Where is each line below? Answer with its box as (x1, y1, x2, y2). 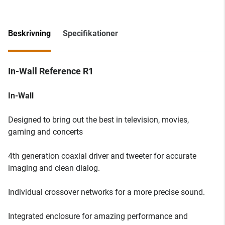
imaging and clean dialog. (8, 163, 100, 173)
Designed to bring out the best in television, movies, (8, 115, 189, 125)
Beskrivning (8, 29, 51, 38)
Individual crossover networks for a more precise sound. (8, 187, 205, 197)
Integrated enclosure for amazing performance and (8, 211, 188, 221)
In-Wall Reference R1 (8, 66, 93, 76)
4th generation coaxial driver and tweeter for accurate (8, 151, 196, 161)
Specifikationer (63, 29, 118, 38)
